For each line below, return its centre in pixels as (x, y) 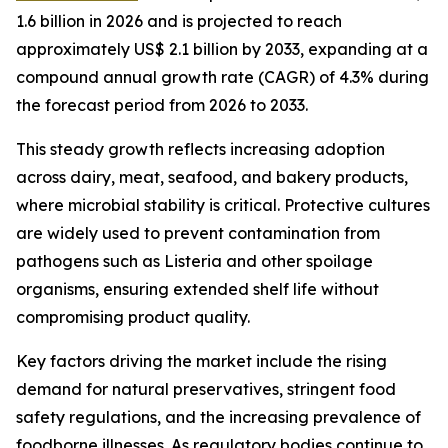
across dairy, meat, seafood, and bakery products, (212, 177)
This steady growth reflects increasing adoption (200, 149)
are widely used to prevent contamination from (198, 233)
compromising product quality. (133, 317)
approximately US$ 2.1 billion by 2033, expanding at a (222, 49)
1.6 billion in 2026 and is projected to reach (179, 21)
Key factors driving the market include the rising (201, 361)
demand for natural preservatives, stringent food (206, 389)
